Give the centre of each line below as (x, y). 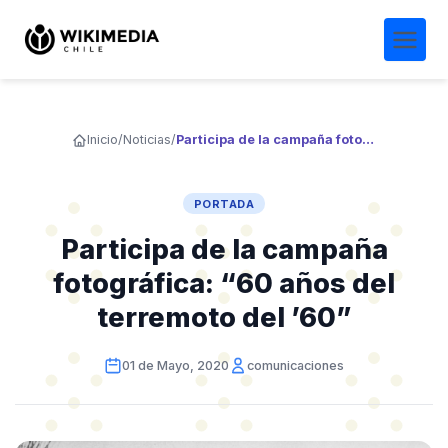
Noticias (146, 140)
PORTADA (224, 203)
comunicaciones (296, 365)
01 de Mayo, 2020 (175, 365)
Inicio (102, 140)
